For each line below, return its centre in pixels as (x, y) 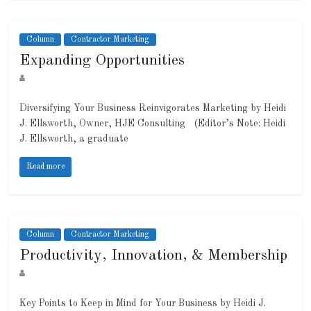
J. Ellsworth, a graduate (74, 139)
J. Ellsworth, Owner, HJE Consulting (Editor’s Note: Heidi (153, 124)
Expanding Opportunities (102, 61)
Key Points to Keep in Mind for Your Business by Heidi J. (143, 304)
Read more (46, 167)
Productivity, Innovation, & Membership (154, 256)
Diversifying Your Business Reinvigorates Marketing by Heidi (153, 109)
